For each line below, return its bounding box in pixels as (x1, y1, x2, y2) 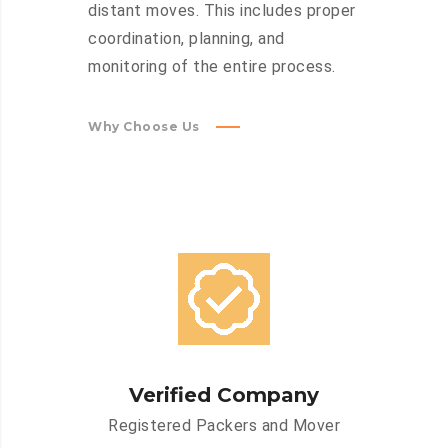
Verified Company (129, 383, 319, 408)
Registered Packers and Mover (108, 416, 340, 436)
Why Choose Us (88, 119, 200, 135)
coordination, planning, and (88, 29, 285, 49)
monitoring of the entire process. (88, 57, 336, 77)
